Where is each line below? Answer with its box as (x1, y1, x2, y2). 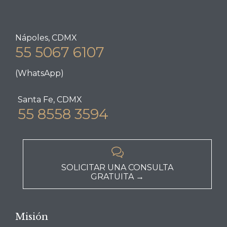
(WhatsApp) (15, 68, 64, 79)
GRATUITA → (91, 172, 144, 182)
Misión (15, 211, 48, 222)
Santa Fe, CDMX (18, 95, 82, 105)
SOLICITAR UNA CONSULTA (61, 163, 173, 173)
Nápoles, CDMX (15, 32, 77, 43)
